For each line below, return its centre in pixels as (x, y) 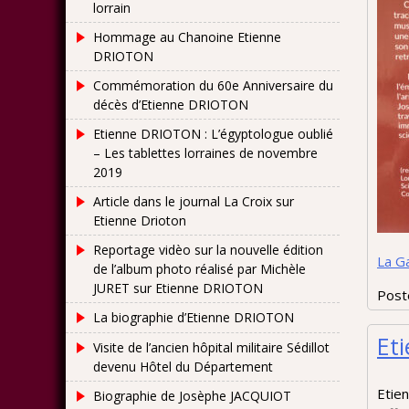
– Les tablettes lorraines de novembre (205, 153)
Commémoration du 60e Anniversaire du (213, 85)
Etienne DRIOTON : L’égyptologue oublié (213, 134)
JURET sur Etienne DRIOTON (178, 288)
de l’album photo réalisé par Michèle (199, 269)
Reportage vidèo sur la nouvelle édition (208, 250)
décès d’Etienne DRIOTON (171, 105)
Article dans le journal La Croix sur (194, 201)
